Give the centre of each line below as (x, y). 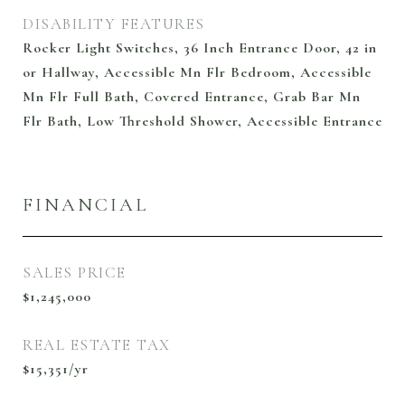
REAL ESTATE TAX (97, 345)
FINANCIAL (85, 205)
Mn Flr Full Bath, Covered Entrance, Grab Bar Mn (192, 97)
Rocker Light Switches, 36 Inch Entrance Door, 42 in (200, 48)
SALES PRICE (75, 273)
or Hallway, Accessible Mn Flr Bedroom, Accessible (197, 72)
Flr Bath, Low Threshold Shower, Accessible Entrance (202, 121)
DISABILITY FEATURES (114, 24)
